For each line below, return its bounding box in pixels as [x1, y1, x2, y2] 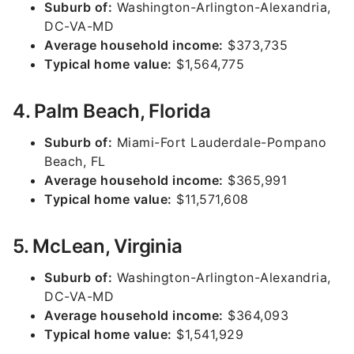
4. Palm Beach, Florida [13, 100, 211, 122]
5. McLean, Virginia [13, 235, 183, 258]
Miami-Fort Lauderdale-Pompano [112, 134, 326, 150]
